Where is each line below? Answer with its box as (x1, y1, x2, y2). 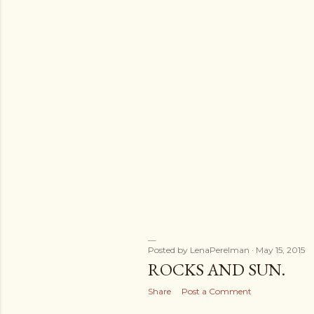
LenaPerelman (190, 245, 250, 255)
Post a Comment (182, 286, 252, 296)
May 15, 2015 (256, 245, 305, 255)
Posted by (148, 245, 190, 255)
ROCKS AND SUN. (148, 259, 285, 280)
